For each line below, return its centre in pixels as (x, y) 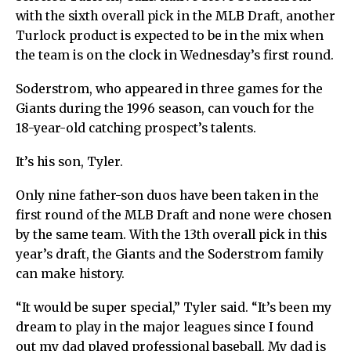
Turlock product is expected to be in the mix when (170, 35)
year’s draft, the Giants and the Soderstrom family (170, 254)
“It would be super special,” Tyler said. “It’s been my (174, 307)
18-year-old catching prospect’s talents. (136, 128)
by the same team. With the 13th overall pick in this (171, 234)
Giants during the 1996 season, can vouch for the (165, 108)
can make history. (70, 273)
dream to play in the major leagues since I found (165, 327)
